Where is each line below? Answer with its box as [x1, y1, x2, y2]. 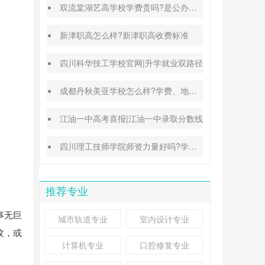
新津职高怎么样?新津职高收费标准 [60, 29, 189, 41]
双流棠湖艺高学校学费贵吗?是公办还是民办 [60, 1, 189, 13]
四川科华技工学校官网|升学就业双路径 [60, 57, 203, 69]
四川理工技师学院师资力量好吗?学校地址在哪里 [60, 140, 189, 152]
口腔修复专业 [140, 239, 189, 251]
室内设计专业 [140, 213, 189, 225]
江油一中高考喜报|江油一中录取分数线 [60, 112, 203, 124]
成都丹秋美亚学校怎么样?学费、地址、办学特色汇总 [60, 85, 189, 96]
